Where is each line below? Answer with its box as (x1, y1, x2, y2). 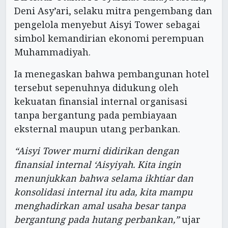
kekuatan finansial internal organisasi (14, 95, 187, 108)
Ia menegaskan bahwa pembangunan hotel (14, 68, 209, 80)
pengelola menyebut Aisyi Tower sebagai (14, 18, 200, 31)
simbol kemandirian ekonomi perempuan (14, 32, 204, 45)
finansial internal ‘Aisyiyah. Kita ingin (14, 158, 181, 171)
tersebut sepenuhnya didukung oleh (14, 81, 179, 94)
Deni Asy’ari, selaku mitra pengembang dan (14, 5, 212, 17)
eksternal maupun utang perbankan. (14, 123, 180, 135)
